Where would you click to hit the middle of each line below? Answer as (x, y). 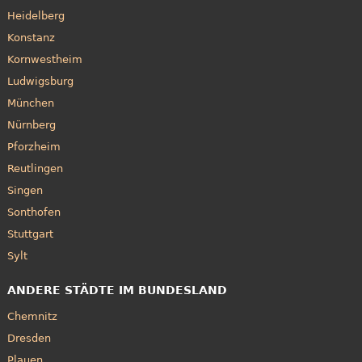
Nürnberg (31, 125)
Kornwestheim (44, 60)
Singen (25, 191)
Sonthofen (34, 213)
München (30, 103)
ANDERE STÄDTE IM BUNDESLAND (117, 290)
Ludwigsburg (40, 82)
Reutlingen (35, 169)
